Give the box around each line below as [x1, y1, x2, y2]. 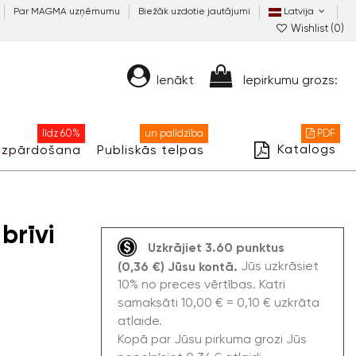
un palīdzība [144, 127, 203, 139]
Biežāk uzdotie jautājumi [137, 6, 250, 17]
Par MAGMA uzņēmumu [13, 6, 122, 17]
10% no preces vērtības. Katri [117, 277, 285, 292]
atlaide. [117, 313, 162, 328]
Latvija [281, 6, 316, 17]
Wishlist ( [288, 22, 334, 34]
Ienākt [156, 72, 194, 87]
